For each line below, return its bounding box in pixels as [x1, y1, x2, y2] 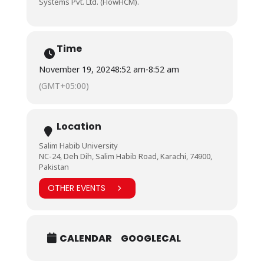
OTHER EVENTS [47, 182, 105, 194]
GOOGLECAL [120, 232, 181, 246]
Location [56, 119, 101, 133]
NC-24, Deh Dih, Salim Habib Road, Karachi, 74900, [38, 150, 212, 161]
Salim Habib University [38, 140, 118, 151]
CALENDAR [59, 232, 112, 246]
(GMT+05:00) [38, 80, 89, 91]
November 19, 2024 [38, 63, 115, 75]
